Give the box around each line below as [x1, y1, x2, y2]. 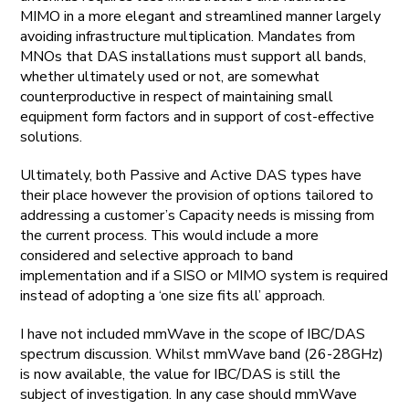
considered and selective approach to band [20, 245, 294, 266]
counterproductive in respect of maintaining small [20, 86, 334, 107]
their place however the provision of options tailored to [20, 184, 374, 205]
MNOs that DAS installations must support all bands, [20, 46, 367, 67]
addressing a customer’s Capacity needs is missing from [20, 204, 375, 225]
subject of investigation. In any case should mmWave [20, 383, 358, 404]
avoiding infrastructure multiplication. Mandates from [20, 26, 356, 47]
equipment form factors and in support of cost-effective [20, 106, 375, 127]
